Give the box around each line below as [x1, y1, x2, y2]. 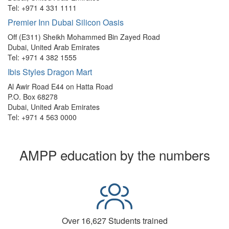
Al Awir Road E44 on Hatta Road [8, 81, 113, 92]
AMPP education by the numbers [19, 145, 210, 165]
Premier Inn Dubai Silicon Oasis [8, 16, 124, 29]
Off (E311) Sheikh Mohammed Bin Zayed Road [8, 32, 160, 42]
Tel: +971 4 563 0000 [8, 112, 77, 123]
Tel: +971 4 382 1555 [8, 52, 77, 63]
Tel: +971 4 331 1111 [8, 3, 77, 13]
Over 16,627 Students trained [61, 215, 168, 227]
